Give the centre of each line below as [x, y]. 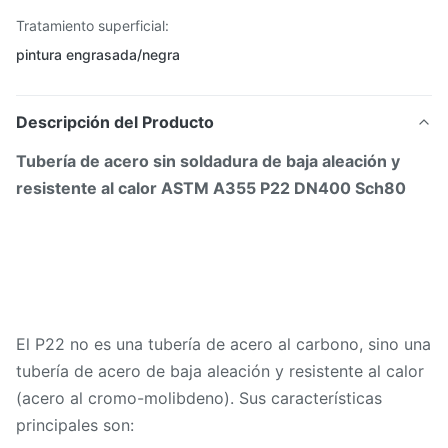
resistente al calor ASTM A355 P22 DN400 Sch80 [211, 188]
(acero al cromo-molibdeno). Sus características [199, 398]
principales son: [75, 425]
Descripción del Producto [115, 122]
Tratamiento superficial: [92, 25]
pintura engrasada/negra [98, 54]
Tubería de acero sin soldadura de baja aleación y [208, 161]
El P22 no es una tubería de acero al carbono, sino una [223, 344]
